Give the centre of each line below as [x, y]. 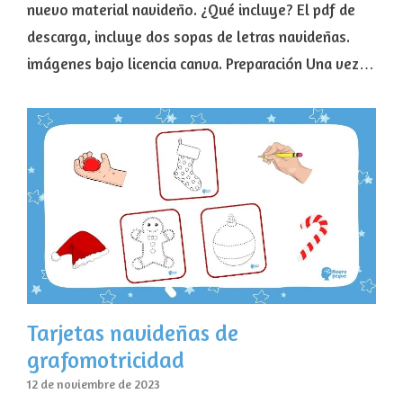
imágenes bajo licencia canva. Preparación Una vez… [201, 63]
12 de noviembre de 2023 [94, 385]
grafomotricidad [106, 360]
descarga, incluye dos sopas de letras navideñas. [188, 36]
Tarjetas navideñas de [133, 333]
